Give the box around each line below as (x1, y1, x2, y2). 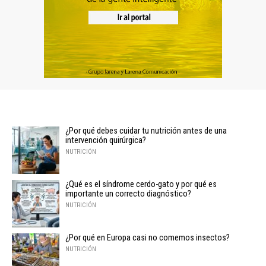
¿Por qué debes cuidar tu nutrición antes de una (65, 125, 227, 136)
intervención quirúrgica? (65, 135, 146, 145)
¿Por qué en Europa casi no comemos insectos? (65, 232, 230, 243)
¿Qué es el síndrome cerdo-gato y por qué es (65, 179, 217, 189)
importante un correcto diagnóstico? (65, 188, 191, 199)
